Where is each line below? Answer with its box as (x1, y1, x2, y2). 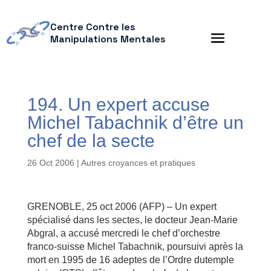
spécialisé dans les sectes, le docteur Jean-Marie (27, 215, 238, 225)
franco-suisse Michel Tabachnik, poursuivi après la (27, 241, 243, 252)
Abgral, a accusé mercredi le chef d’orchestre (27, 228, 220, 238)
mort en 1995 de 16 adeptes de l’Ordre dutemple (27, 255, 234, 265)
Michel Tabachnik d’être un (27, 113, 244, 132)
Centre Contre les (50, 21, 135, 33)
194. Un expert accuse (27, 94, 210, 114)
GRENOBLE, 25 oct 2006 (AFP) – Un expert (27, 201, 217, 212)
